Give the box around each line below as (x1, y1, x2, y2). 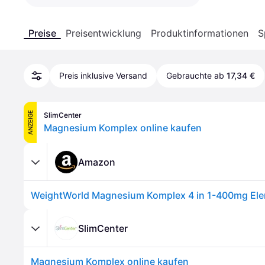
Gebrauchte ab (166, 70, 224, 80)
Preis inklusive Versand (59, 70, 147, 80)
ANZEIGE (27, 110, 34, 135)
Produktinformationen (151, 27, 248, 39)
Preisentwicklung (66, 27, 141, 39)
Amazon (78, 156, 115, 168)
